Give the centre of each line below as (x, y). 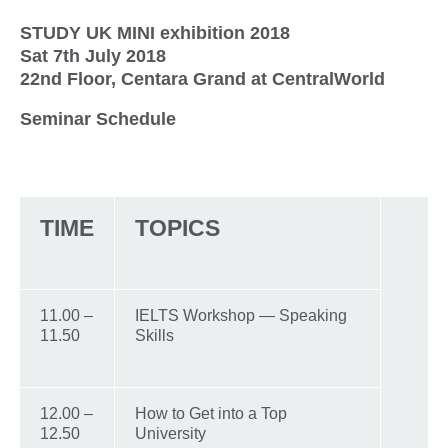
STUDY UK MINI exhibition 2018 (155, 32)
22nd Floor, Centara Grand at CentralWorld (202, 78)
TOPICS (177, 227)
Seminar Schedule (98, 118)
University (170, 433)
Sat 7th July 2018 (93, 55)
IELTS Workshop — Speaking (241, 315)
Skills (154, 335)
